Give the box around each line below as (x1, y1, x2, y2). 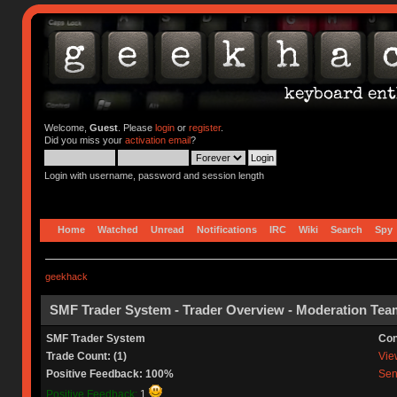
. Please (117, 122, 155, 133)
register (188, 122, 221, 133)
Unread (151, 223, 185, 235)
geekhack (44, 270, 88, 282)
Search (331, 223, 363, 235)
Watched (97, 223, 139, 235)
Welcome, (43, 122, 90, 133)
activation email (124, 135, 191, 145)
